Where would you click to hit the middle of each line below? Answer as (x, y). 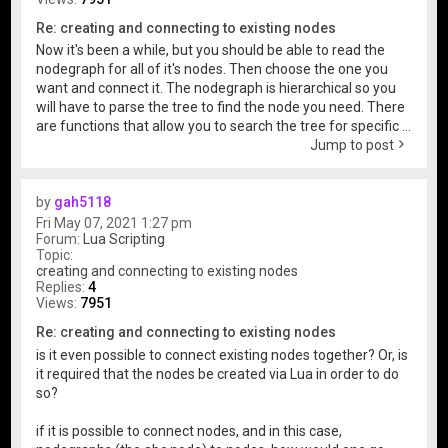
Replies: (62, 287)
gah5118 (83, 202)
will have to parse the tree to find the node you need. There (221, 107)
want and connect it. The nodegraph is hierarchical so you (216, 88)
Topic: (55, 255)
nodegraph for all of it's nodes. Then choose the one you (212, 69)
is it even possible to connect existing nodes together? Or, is (222, 354)
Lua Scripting (124, 239)
